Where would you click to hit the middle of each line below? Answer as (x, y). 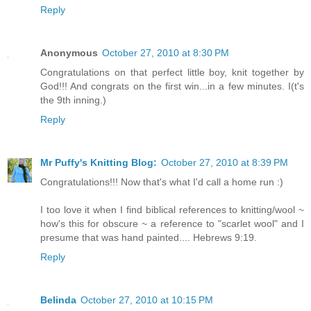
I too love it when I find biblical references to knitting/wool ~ (172, 210)
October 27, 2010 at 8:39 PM (225, 163)
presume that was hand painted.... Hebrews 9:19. (149, 238)
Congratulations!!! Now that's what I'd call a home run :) (162, 182)
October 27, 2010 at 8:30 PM (166, 53)
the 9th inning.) (73, 100)
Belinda (58, 300)
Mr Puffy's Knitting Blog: (99, 163)
